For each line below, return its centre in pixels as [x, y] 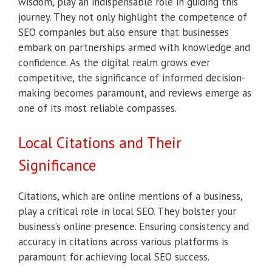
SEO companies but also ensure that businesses [124, 32]
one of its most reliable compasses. [97, 108]
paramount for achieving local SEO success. [114, 257]
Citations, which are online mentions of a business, [130, 196]
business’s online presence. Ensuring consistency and [134, 226]
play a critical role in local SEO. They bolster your [127, 211]
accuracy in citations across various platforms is [123, 241]
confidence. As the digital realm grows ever [114, 63]
